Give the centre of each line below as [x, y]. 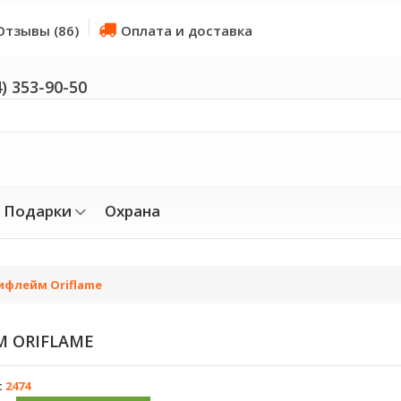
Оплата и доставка [187, 30]
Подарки [38, 211]
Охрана [132, 211]
